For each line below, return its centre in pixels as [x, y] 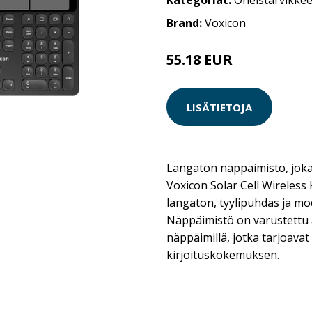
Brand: [186, 23]
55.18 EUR [200, 60]
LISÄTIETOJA [219, 107]
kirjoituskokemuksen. [223, 255]
